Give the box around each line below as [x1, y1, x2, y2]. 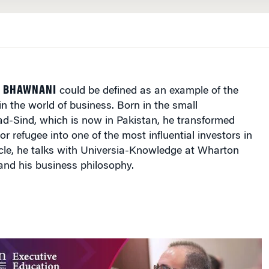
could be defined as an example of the [56, 86, 238, 97]
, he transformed [157, 116, 235, 127]
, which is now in [34, 116, 113, 127]
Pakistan [116, 116, 157, 127]
